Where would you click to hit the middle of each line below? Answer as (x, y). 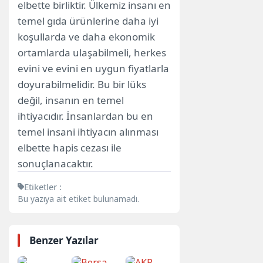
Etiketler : (43, 187)
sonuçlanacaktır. (55, 164)
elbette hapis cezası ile (70, 148)
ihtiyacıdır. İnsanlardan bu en (85, 116)
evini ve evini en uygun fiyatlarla (93, 69)
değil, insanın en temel (71, 100)
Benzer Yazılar (64, 241)
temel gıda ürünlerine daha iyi (88, 21)
